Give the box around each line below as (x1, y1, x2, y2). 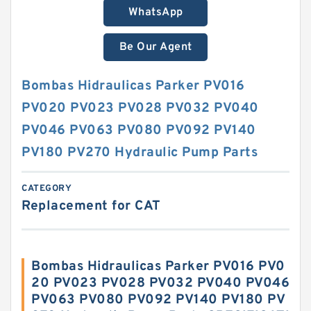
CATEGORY (22, 183, 72, 194)
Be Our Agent (119, 40, 192, 54)
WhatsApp (128, 6, 183, 19)
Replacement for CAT (22, 198, 161, 215)
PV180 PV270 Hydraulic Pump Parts (22, 144, 258, 161)
